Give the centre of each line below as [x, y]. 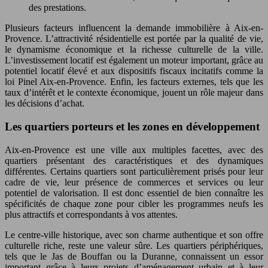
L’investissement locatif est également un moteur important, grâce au [134, 60]
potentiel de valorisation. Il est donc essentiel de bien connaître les [134, 193]
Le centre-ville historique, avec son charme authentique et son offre [134, 234]
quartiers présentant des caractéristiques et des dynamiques [134, 160]
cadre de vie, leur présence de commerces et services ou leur [134, 182]
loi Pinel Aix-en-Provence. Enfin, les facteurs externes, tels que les [134, 82]
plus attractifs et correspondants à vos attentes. [91, 214]
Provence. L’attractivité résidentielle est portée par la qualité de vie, [134, 39]
